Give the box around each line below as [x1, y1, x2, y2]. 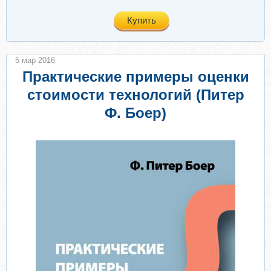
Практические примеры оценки [22, 68, 249, 85]
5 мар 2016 [15, 56, 55, 65]
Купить [127, 15, 156, 25]
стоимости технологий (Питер [27, 87, 244, 103]
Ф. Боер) [105, 105, 166, 121]
